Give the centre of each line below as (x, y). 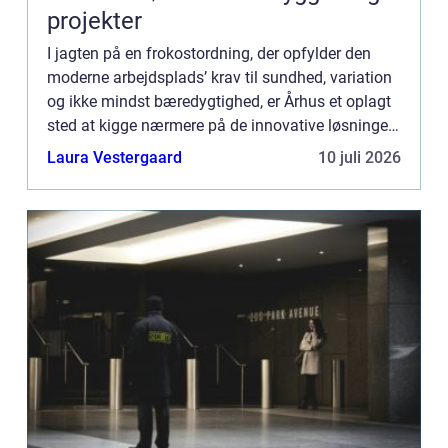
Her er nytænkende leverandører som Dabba (201, 150)
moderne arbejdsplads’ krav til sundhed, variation (219, 78)
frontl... (72, 174)
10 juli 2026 (359, 158)
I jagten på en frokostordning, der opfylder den (209, 54)
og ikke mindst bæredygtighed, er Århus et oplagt (219, 102)
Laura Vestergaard (114, 158)
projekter (94, 21)
